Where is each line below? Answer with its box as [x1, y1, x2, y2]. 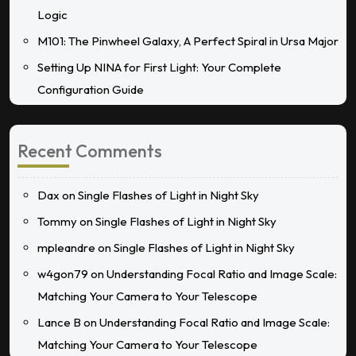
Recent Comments [17, 139, 162, 162]
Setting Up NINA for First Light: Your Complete [37, 59, 281, 75]
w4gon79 [37, 265, 88, 281]
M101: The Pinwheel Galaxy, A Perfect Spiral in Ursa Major [37, 33, 339, 48]
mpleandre [37, 239, 95, 255]
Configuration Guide [37, 81, 144, 97]
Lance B [37, 314, 81, 330]
